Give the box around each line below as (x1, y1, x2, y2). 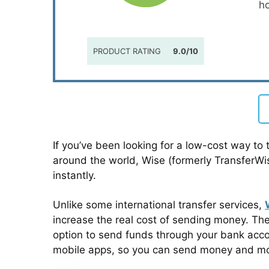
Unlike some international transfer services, (53, 199, 265, 211)
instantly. (53, 169, 96, 181)
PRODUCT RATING (92, 46, 161, 56)
